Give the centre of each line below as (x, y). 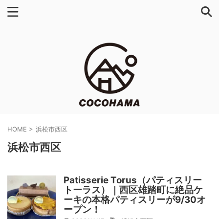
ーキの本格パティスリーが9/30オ (135, 200)
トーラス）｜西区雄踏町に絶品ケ (133, 190)
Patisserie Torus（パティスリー (133, 180)
